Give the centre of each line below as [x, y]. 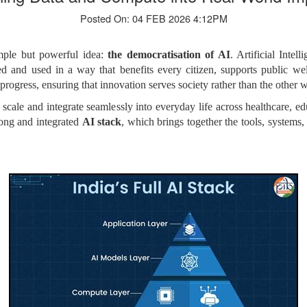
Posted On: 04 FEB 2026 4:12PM [153, 18]
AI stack [102, 122]
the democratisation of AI [169, 54]
